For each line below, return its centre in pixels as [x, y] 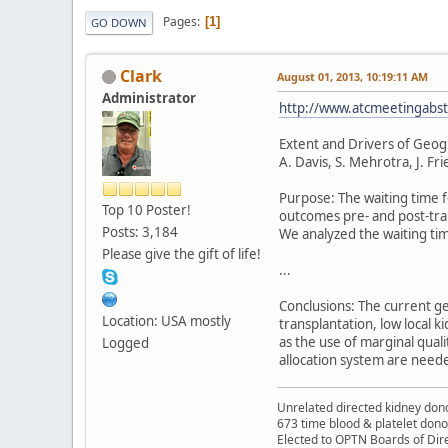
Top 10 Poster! [146, 209]
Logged [125, 342]
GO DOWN [119, 22]
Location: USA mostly [166, 320]
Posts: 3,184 [140, 231]
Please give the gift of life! [181, 253]
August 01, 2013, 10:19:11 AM [352, 76]
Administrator [149, 97]
